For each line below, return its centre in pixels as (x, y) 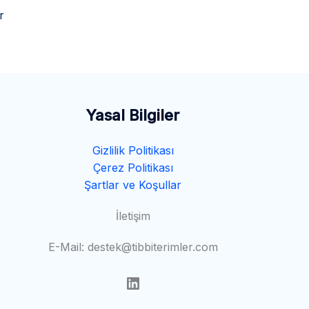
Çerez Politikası (133, 167)
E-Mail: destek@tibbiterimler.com (133, 247)
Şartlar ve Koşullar (133, 185)
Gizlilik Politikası (133, 150)
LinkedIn (156, 282)
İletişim (133, 216)
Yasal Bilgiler (133, 115)
